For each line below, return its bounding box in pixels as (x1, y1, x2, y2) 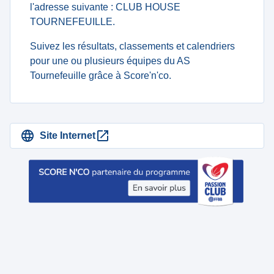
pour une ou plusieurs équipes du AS (30, 56, 190, 66)
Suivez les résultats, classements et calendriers (30, 41, 235, 51)
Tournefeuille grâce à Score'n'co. (30, 70, 171, 81)
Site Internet (40, 130, 95, 141)
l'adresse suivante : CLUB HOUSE (30, 2, 180, 12)
